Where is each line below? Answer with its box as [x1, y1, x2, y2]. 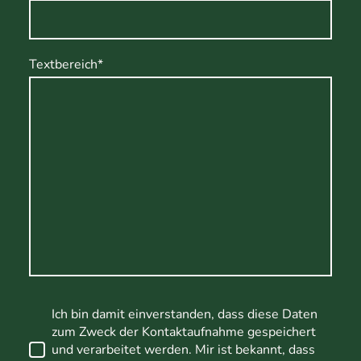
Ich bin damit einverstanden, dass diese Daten [52, 305, 317, 323]
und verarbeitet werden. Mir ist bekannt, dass [52, 341, 315, 359]
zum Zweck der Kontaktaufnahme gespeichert [52, 323, 316, 341]
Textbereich [29, 56, 98, 73]
